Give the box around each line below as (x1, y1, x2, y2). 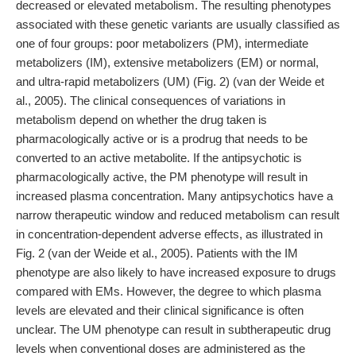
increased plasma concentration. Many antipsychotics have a (16, 189, 333, 203)
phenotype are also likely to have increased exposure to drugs (16, 265, 336, 279)
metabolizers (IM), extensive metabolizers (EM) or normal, (16, 56, 319, 69)
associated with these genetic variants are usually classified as (16, 17, 340, 31)
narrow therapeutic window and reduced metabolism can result (16, 208, 339, 222)
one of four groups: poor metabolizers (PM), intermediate (16, 37, 308, 50)
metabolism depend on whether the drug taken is (16, 113, 267, 126)
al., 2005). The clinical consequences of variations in (16, 94, 285, 107)
